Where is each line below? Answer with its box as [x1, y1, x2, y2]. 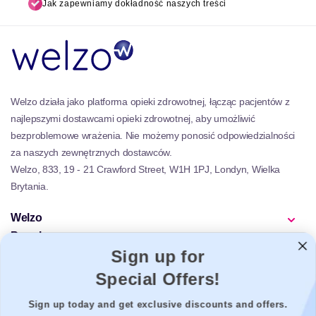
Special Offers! [95, 269, 221, 289]
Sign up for [111, 247, 205, 267]
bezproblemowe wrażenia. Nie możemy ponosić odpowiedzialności [11, 129, 296, 141]
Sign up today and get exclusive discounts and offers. [28, 299, 288, 310]
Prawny [11, 266, 49, 279]
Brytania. [11, 180, 49, 192]
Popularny [11, 229, 64, 242]
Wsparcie [11, 248, 59, 260]
